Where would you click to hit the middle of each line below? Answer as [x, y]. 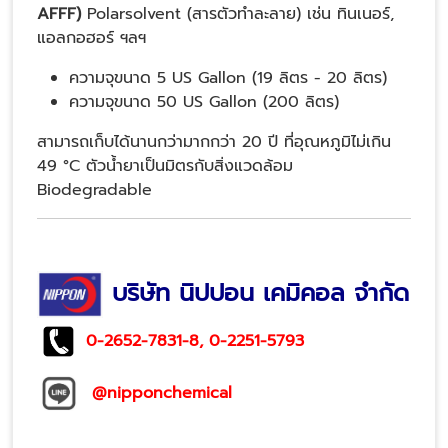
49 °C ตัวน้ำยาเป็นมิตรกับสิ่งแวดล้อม [165, 166]
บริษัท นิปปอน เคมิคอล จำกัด [260, 292]
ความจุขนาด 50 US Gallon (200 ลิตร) [204, 102]
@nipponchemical [162, 392]
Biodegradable [97, 190]
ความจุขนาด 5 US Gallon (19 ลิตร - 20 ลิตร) [228, 78]
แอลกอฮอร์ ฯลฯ [94, 38]
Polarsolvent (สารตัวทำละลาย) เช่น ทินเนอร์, [237, 14]
